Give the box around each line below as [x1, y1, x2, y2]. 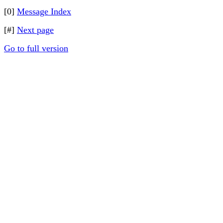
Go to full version [4, 43, 68, 53]
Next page [17, 25, 54, 35]
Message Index [17, 6, 71, 16]
